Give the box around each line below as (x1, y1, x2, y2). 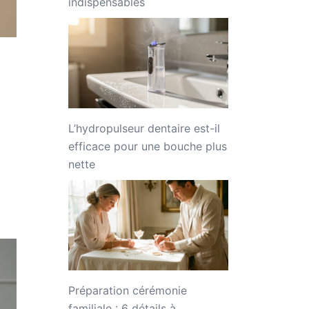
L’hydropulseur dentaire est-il (68, 121, 220, 135)
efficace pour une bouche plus (68, 139, 227, 153)
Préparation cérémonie (68, 283, 187, 297)
